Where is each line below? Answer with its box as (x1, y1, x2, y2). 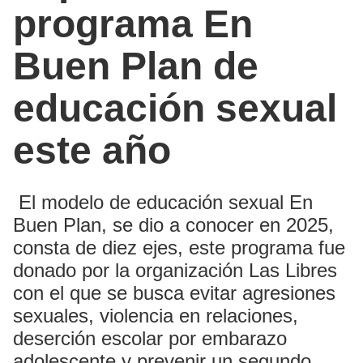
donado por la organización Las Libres (13, 259, 337, 282)
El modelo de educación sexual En (13, 191, 313, 214)
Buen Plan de (13, 45, 258, 88)
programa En (13, 2, 253, 46)
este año (13, 129, 171, 173)
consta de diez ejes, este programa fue (13, 237, 345, 259)
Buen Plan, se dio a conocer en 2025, (13, 214, 334, 237)
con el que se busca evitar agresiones (13, 282, 335, 305)
